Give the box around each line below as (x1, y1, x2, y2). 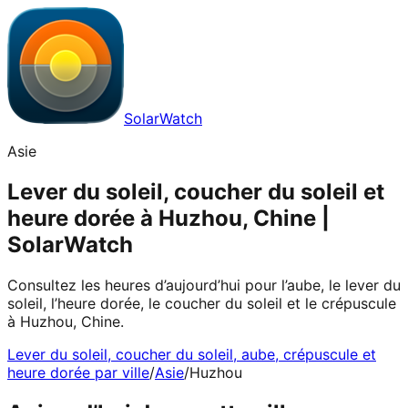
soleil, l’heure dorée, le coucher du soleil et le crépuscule (7, 293, 396, 312)
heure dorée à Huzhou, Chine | (7, 204, 330, 231)
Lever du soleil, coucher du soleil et (7, 178, 384, 205)
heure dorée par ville (7, 362, 149, 382)
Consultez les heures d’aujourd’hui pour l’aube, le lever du (7, 275, 401, 294)
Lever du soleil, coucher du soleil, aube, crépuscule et (7, 344, 376, 363)
